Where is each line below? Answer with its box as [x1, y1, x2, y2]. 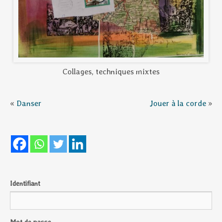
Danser [16, 98, 42, 108]
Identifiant [10, 179, 40, 187]
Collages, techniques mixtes [62, 66, 160, 76]
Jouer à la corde [150, 98, 206, 108]
